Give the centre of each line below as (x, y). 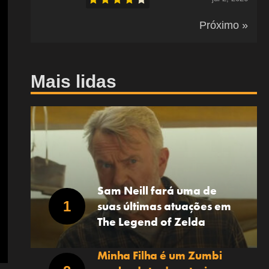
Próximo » (223, 25)
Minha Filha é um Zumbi (159, 255)
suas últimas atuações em (164, 206)
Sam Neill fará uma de (157, 190)
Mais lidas (73, 81)
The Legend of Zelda (151, 222)
